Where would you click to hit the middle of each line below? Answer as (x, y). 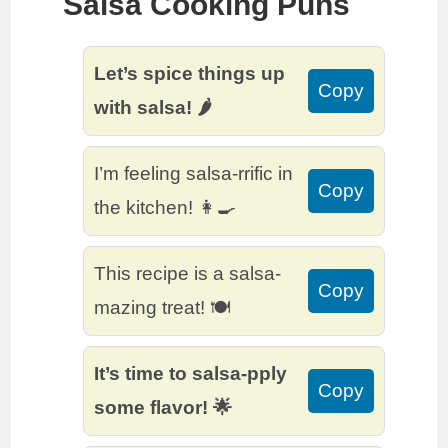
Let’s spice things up (190, 74)
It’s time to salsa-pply (191, 374)
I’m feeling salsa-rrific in (194, 174)
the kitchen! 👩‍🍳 (165, 208)
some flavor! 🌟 (163, 408)
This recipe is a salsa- (188, 274)
